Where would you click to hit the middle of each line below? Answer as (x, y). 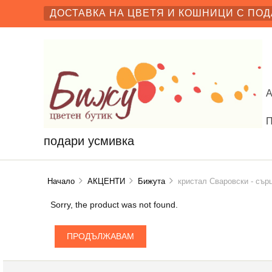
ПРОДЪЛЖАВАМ (100, 237)
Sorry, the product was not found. (114, 205)
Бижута (152, 182)
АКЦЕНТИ (107, 182)
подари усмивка (89, 141)
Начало (61, 182)
